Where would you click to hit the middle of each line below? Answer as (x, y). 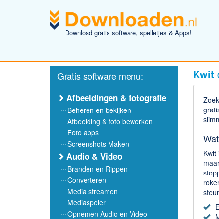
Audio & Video (93, 156)
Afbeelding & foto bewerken (110, 121)
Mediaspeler (87, 202)
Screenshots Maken (98, 144)
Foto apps (83, 132)
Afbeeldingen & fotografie (115, 98)
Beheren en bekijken (99, 110)
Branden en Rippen (98, 169)
